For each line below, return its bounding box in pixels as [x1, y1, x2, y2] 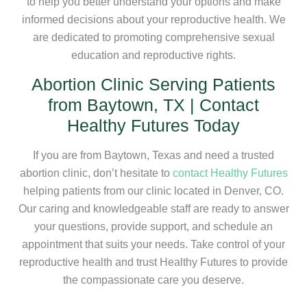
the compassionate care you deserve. [63, 273, 244, 286]
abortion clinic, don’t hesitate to [19, 167, 173, 179]
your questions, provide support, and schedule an [34, 220, 273, 232]
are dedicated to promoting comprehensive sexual [32, 31, 275, 43]
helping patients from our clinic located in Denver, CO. [23, 184, 284, 197]
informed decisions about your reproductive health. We [21, 13, 286, 25]
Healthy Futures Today [67, 115, 240, 135]
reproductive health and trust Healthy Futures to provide [19, 256, 288, 268]
